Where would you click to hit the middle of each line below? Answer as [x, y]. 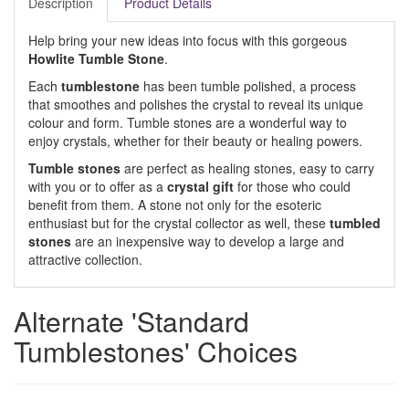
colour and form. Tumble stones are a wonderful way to [188, 122]
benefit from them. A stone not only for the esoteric [175, 204]
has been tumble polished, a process [248, 86]
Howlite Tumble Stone [96, 58]
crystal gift [200, 186]
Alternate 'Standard [131, 321]
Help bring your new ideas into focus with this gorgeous [188, 40]
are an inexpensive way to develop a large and [210, 241]
